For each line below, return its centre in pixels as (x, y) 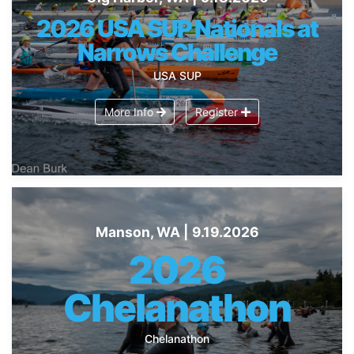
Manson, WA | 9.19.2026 (177, 232)
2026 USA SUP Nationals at (177, 28)
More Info (130, 111)
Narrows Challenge (177, 52)
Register (218, 111)
